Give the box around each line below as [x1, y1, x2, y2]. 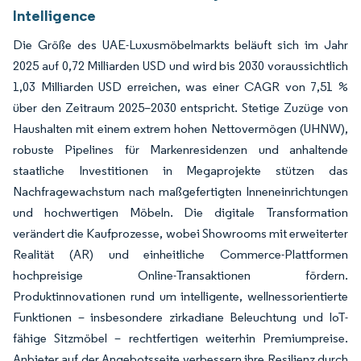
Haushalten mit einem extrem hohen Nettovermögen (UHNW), [13, 121, 348, 136]
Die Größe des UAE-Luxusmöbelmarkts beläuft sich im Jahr [13, 37, 348, 52]
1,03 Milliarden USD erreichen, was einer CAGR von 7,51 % [13, 79, 348, 94]
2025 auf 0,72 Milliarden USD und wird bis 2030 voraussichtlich [13, 58, 348, 73]
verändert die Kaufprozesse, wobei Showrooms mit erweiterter [13, 226, 348, 241]
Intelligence [13, 6, 96, 25]
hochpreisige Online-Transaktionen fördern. [13, 268, 348, 283]
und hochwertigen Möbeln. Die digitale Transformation [13, 205, 348, 220]
